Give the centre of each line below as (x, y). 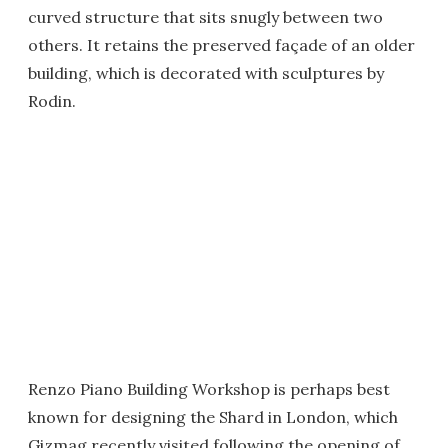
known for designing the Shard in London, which (213, 417)
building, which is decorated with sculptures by (206, 73)
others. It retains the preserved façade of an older (221, 45)
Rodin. (52, 101)
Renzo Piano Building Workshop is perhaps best (209, 389)
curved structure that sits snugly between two (205, 17)
